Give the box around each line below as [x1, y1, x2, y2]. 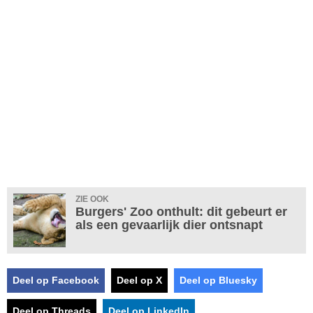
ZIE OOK [75, 194, 109, 205]
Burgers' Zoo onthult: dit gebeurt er [75, 205, 287, 219]
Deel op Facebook [13, 275, 99, 286]
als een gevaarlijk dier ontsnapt [75, 218, 263, 233]
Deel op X [117, 275, 162, 286]
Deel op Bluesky [180, 275, 257, 286]
